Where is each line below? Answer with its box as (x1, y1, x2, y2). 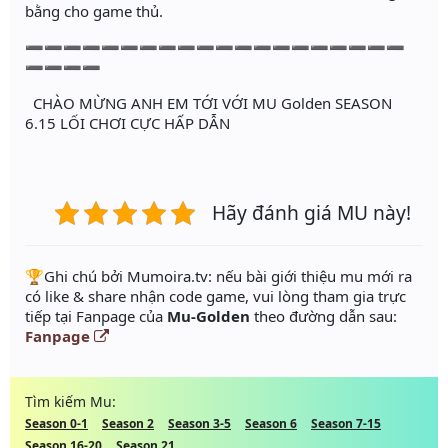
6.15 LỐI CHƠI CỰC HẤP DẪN (25, 113, 242, 134)
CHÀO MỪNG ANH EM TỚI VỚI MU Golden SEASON (25, 93, 392, 114)
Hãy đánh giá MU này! (212, 199, 411, 227)
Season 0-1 (25, 415, 88, 433)
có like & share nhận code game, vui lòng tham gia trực (25, 286, 406, 307)
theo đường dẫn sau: (250, 306, 397, 327)
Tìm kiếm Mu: (25, 392, 116, 412)
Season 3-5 (168, 415, 231, 433)
